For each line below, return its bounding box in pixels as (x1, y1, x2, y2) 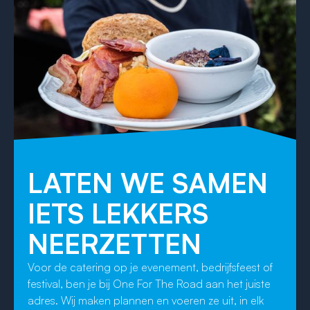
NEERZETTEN (28, 226, 201, 261)
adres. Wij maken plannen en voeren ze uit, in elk (28, 293, 264, 307)
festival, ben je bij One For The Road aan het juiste (28, 276, 271, 291)
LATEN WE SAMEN (28, 165, 268, 200)
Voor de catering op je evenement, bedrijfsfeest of (28, 259, 273, 274)
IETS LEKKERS (28, 195, 208, 230)
